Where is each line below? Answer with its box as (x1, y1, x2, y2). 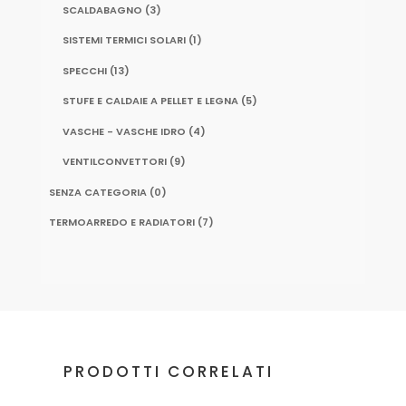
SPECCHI (62, 63, 107, 78)
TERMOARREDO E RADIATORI (48, 215, 195, 230)
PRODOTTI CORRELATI (63, 361, 274, 383)
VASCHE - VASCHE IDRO (62, 123, 186, 139)
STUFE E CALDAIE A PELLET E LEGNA (62, 93, 238, 109)
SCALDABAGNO (62, 2, 142, 17)
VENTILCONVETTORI (62, 154, 167, 169)
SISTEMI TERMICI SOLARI (62, 33, 186, 48)
